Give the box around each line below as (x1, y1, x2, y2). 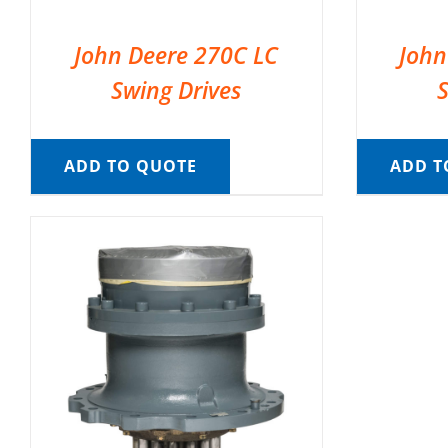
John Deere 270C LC (74, 38, 279, 71)
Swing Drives (111, 73, 242, 106)
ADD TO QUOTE (63, 154, 197, 177)
